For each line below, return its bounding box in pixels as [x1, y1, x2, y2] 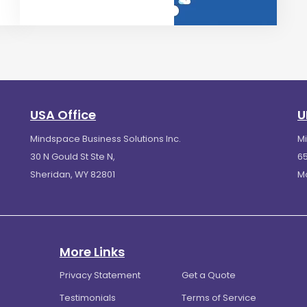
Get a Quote [181, 269, 236, 282]
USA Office [30, 106, 96, 124]
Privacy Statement [59, 269, 140, 282]
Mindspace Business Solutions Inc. [30, 132, 181, 146]
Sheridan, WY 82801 [30, 168, 115, 182]
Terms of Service [181, 291, 256, 305]
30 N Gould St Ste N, [30, 150, 115, 164]
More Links [59, 243, 125, 261]
